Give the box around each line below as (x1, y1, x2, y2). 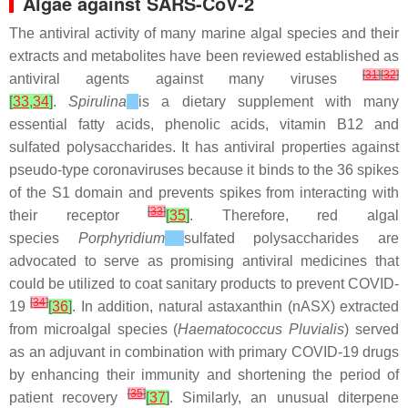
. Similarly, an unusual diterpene (168, 390, 400, 405)
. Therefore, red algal (189, 208, 400, 223)
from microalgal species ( (9, 321, 178, 337)
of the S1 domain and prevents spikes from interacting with (9, 185, 399, 200)
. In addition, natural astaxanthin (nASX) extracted (72, 299, 400, 314)
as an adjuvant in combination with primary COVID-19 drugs (9, 344, 399, 360)
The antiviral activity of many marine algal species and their (9, 25, 399, 41)
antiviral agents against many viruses (9, 71, 362, 87)
